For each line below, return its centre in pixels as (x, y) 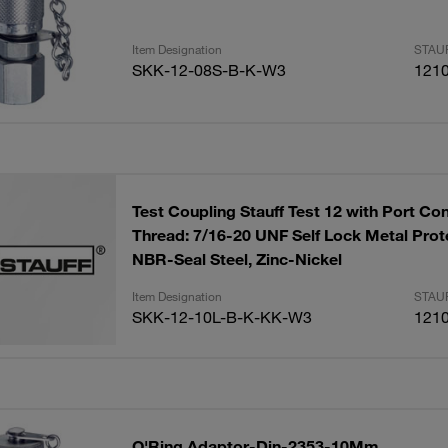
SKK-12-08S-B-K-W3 (208, 70)
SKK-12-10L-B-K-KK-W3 (221, 317)
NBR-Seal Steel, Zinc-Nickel (236, 259)
